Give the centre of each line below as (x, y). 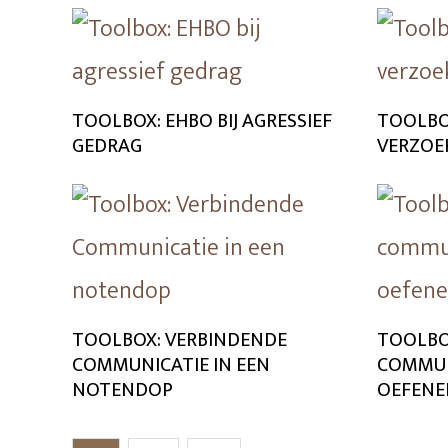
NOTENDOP (122, 390)
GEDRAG (107, 146)
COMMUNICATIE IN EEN (171, 365)
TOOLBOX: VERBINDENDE (179, 340)
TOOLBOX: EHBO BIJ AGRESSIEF (202, 121)
